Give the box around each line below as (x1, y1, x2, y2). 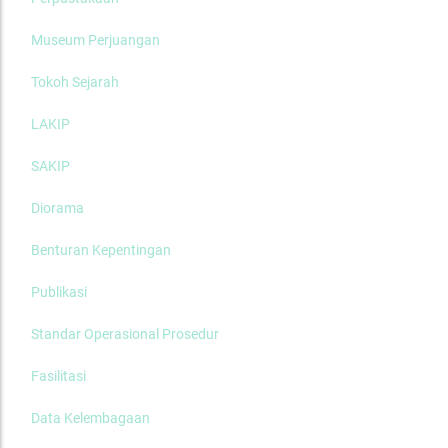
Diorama (31, 200, 84, 216)
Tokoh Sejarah (31, 74, 119, 90)
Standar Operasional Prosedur (31, 326, 219, 342)
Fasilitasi (31, 368, 86, 384)
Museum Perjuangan (31, 32, 160, 48)
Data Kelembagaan (31, 410, 150, 426)
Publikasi (31, 284, 87, 300)
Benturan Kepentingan (31, 242, 171, 258)
